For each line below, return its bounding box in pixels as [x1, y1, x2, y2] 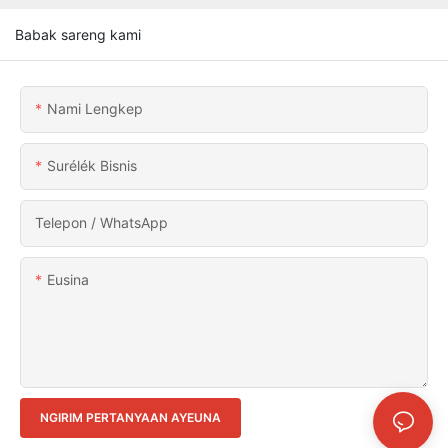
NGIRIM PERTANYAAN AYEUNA [40, 409, 221, 425]
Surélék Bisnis [47, 156, 137, 174]
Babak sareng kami [15, 25, 141, 43]
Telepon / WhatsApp [35, 213, 168, 231]
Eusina [47, 270, 89, 288]
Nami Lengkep [47, 99, 143, 117]
